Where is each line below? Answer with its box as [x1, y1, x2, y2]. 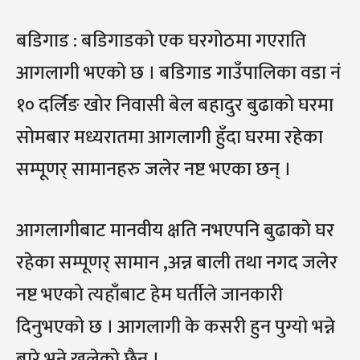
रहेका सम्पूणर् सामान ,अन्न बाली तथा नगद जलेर [16, 247, 337, 279]
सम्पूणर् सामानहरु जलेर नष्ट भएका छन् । [16, 153, 291, 186]
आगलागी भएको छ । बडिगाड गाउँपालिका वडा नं [16, 57, 341, 89]
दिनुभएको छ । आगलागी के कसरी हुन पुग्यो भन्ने [16, 311, 335, 343]
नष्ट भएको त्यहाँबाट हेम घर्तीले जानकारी [16, 279, 283, 311]
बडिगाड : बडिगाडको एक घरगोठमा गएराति [16, 25, 306, 57]
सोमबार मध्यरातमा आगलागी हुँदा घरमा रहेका [16, 121, 323, 153]
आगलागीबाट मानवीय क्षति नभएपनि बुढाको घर [16, 215, 334, 247]
